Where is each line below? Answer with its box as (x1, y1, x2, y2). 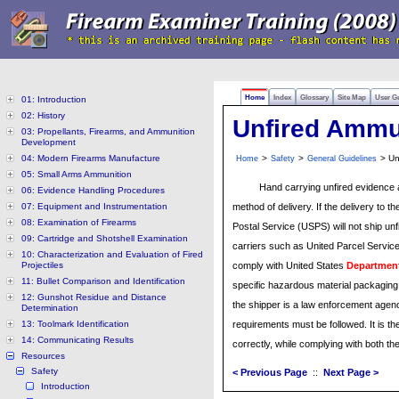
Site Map (338, 93, 366, 102)
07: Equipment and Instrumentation (21, 201, 167, 211)
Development (21, 137, 76, 147)
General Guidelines (307, 154, 377, 163)
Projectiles (21, 260, 63, 270)
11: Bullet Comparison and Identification (21, 276, 185, 286)
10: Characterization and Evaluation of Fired (21, 249, 203, 259)
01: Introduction (21, 94, 86, 104)
